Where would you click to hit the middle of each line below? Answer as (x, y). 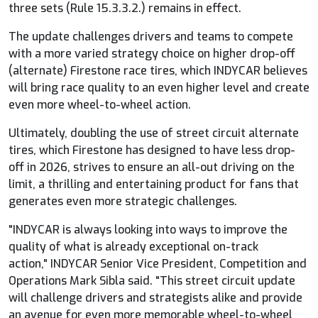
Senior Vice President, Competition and (202, 263)
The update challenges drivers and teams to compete (151, 36)
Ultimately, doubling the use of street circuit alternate (154, 133)
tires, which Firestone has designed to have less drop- (152, 150)
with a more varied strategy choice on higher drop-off (152, 53)
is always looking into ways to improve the (174, 229)
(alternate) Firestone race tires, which (111, 70)
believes (284, 70)
